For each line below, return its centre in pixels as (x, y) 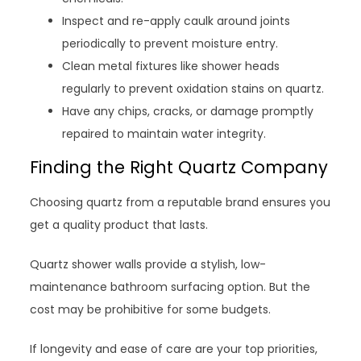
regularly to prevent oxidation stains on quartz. (193, 88)
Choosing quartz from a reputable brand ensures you (180, 202)
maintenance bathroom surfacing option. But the (170, 286)
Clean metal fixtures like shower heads (171, 66)
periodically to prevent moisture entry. (170, 43)
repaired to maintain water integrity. (164, 133)
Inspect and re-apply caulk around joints (176, 21)
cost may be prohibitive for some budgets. (151, 309)
